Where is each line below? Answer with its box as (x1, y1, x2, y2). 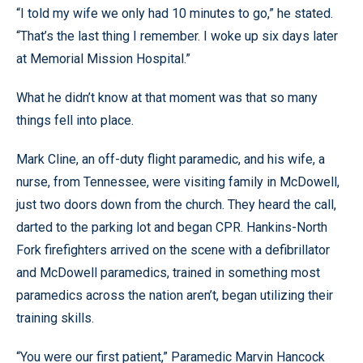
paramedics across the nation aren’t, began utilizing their (16, 287, 333, 303)
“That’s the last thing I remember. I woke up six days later (16, 28, 338, 44)
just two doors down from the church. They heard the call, (16, 196, 336, 212)
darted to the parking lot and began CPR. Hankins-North (16, 219, 327, 235)
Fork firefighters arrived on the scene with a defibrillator (16, 241, 330, 258)
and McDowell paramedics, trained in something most (16, 264, 320, 280)
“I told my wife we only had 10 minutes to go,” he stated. (16, 5, 333, 21)
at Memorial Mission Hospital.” (16, 50, 190, 66)
